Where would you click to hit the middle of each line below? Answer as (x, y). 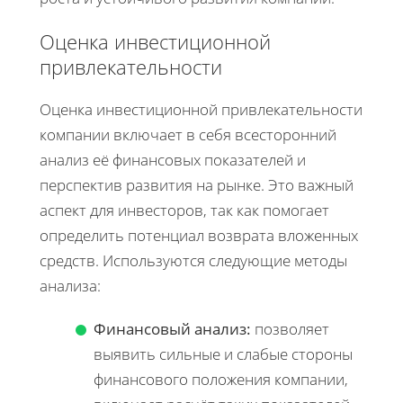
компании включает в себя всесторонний (188, 135)
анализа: (70, 286)
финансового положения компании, (221, 380)
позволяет (290, 329)
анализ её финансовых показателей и (173, 160)
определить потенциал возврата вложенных (199, 236)
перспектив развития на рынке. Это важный (197, 185)
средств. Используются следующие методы (193, 261)
